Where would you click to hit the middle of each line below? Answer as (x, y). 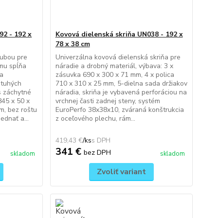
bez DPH (97, 152)
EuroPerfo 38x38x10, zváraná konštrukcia (119, 110)
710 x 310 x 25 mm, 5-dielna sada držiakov (121, 83)
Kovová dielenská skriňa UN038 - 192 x (119, 34)
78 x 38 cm (73, 44)
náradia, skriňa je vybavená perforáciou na (121, 92)
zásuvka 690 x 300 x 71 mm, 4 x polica (115, 75)
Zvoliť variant (121, 172)
